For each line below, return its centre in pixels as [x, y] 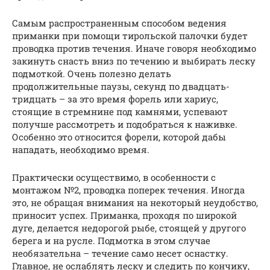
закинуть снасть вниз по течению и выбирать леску [134, 61]
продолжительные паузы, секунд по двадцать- [121, 86]
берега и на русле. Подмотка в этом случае [111, 240]
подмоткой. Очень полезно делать [92, 73]
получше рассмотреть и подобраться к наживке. [125, 124]
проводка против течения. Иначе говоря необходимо [134, 48]
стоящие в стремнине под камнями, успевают [120, 111]
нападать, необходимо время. [81, 149]
